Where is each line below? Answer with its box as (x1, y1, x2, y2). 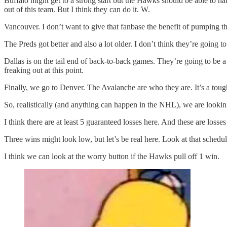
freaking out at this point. (4, 65, 84, 74)
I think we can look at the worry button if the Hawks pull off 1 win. (4, 152, 219, 161)
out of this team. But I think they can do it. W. (4, 5, 150, 14)
